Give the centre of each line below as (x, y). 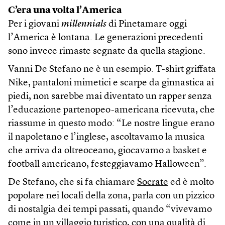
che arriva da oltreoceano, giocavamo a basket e (107, 151)
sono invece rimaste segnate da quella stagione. (107, 52)
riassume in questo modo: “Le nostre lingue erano (111, 124)
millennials (84, 25)
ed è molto (191, 183)
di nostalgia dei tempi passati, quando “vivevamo (110, 210)
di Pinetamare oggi (147, 25)
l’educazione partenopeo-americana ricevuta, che (111, 110)
